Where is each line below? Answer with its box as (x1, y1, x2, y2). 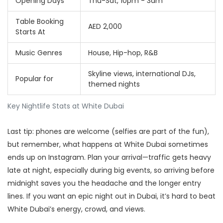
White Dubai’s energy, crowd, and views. (7, 204, 145, 215)
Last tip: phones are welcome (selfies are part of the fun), (7, 126, 209, 137)
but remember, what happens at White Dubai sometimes (7, 139, 208, 150)
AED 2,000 (88, 21, 122, 32)
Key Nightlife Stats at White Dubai (7, 101, 124, 111)
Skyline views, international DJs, (88, 69, 196, 79)
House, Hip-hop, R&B (88, 48, 158, 58)
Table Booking (15, 16, 64, 27)
